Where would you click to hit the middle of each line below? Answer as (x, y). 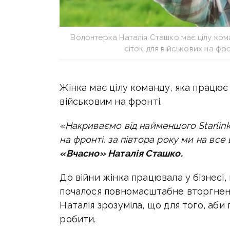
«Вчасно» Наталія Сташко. (121, 154)
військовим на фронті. (111, 102)
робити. (78, 219)
